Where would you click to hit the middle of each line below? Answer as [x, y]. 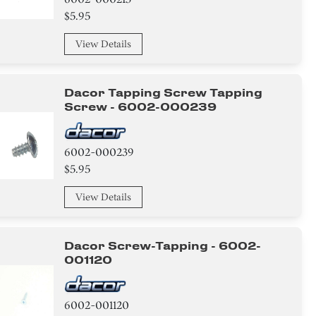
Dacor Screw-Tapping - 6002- [163, 246]
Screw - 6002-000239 [141, 107]
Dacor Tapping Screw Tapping [164, 93]
